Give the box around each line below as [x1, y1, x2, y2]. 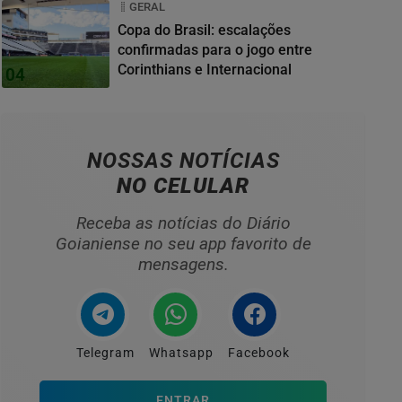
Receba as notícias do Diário [75, 213, 291, 234]
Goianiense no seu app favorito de [55, 233, 311, 255]
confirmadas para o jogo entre [118, 41, 312, 59]
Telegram [76, 345, 135, 362]
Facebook [228, 345, 290, 362]
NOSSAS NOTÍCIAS [86, 148, 280, 174]
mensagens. [137, 254, 229, 275]
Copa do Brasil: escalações [118, 22, 291, 39]
